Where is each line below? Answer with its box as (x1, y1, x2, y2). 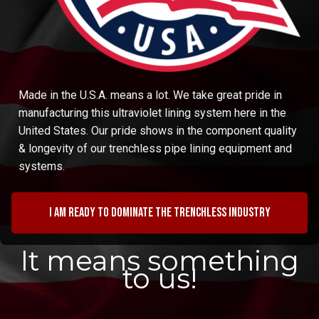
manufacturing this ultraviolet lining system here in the (19, 105, 286, 120)
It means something (20, 244, 299, 278)
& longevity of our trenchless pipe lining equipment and (19, 141, 292, 155)
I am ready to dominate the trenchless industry (48, 205, 271, 221)
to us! (122, 261, 197, 296)
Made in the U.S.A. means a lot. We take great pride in (19, 88, 282, 102)
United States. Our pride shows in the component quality (19, 123, 297, 137)
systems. (19, 159, 65, 173)
